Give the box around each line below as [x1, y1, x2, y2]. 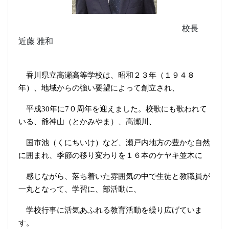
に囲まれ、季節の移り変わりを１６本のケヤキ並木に [18, 151, 202, 159]
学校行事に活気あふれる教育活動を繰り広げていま [26, 205, 202, 214]
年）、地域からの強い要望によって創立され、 [18, 83, 179, 92]
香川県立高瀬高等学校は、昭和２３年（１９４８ [18, 71, 195, 79]
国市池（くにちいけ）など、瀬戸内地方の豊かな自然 [26, 138, 210, 147]
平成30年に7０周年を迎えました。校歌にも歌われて [26, 104, 207, 113]
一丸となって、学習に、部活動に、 [18, 185, 141, 193]
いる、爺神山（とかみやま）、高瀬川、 [18, 117, 156, 126]
